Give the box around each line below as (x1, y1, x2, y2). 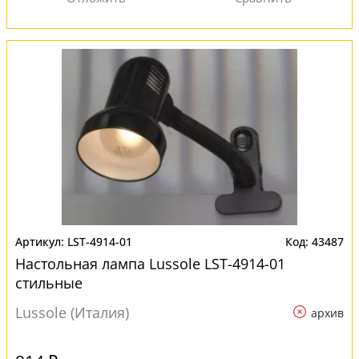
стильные (15, 273, 83, 292)
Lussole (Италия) (15, 303, 129, 322)
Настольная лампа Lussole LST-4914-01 (15, 254, 285, 273)
